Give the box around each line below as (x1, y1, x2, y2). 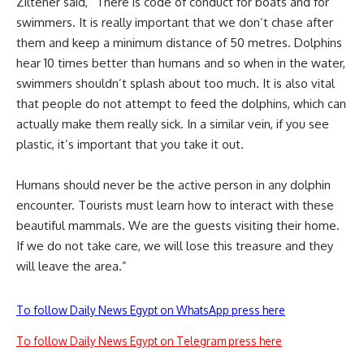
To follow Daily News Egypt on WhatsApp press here (16, 302, 285, 317)
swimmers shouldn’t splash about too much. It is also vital (16, 75, 335, 91)
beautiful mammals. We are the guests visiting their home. (16, 217, 340, 233)
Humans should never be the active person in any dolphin (16, 176, 331, 193)
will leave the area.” (16, 258, 127, 274)
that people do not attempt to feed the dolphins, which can (16, 95, 346, 111)
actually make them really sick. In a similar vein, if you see (16, 115, 329, 132)
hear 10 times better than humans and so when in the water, (16, 54, 345, 71)
